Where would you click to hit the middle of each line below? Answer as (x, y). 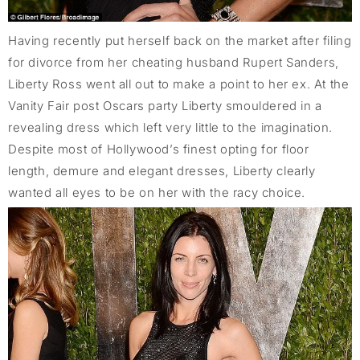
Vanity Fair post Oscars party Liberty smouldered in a (165, 105)
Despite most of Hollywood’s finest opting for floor (159, 149)
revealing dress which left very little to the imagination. (170, 127)
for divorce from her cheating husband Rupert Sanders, (174, 62)
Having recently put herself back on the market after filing (180, 40)
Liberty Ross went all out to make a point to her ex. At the (179, 84)
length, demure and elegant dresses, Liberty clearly (162, 170)
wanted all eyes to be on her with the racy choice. (157, 192)
